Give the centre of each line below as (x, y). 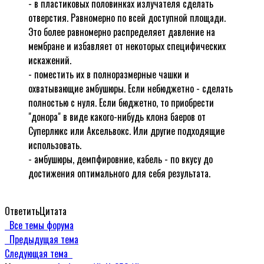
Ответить (22, 211)
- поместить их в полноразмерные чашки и (109, 74)
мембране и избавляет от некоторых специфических (127, 46)
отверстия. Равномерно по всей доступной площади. (127, 17)
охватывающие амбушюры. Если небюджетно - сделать (131, 88)
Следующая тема (39, 253)
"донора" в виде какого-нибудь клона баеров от (117, 116)
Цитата (53, 211)
